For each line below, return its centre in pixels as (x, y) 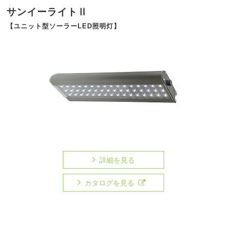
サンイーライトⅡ (47, 12)
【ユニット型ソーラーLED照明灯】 (64, 26)
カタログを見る (109, 183)
